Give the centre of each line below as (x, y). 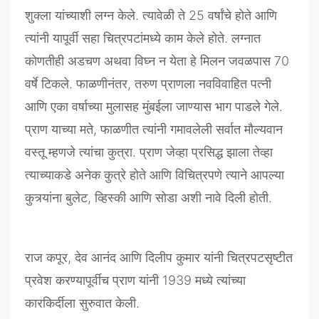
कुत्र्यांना (43, 198)
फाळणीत (120, 130)
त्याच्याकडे (48, 175)
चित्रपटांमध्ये (132, 38)
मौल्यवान (263, 130)
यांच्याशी (73, 16)
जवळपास (250, 61)
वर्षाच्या (87, 107)
